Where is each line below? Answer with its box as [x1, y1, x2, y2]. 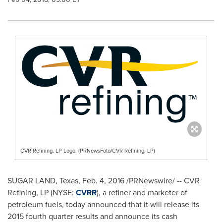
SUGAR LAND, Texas [7, 175, 78, 186]
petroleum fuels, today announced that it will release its [7, 199, 199, 210]
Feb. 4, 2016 [82, 175, 124, 186]
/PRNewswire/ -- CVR [124, 175, 200, 186]
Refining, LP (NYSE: [7, 187, 76, 198]
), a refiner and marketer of [97, 187, 187, 198]
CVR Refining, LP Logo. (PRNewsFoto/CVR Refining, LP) [20, 147, 155, 155]
